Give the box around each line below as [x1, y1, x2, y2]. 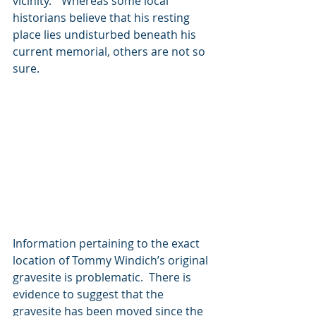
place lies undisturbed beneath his [13, 26, 199, 42]
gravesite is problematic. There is [13, 269, 194, 286]
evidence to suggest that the [13, 286, 166, 303]
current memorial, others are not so [13, 43, 208, 59]
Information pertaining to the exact [13, 236, 202, 252]
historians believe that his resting [13, 9, 193, 25]
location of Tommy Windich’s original [13, 253, 211, 269]
